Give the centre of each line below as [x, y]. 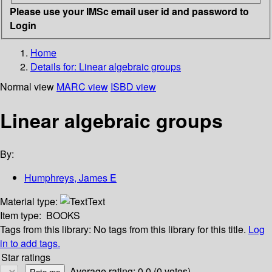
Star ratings [26, 257]
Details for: [55, 66]
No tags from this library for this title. [170, 229]
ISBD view [133, 86]
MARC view [82, 86]
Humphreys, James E [70, 178]
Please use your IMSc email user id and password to [129, 11]
